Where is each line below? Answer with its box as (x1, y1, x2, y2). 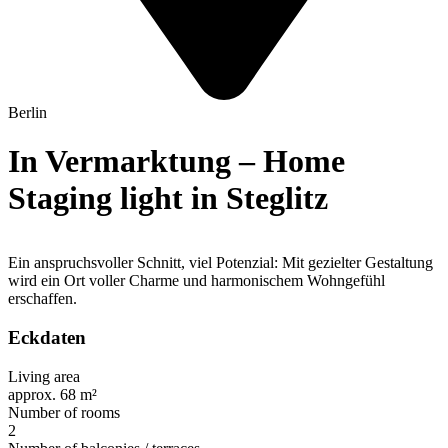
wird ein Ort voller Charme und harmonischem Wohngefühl (8, 272, 385, 290)
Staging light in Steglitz (8, 179, 328, 216)
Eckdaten (8, 327, 86, 349)
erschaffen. (8, 290, 77, 308)
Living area (8, 367, 80, 385)
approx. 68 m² (8, 385, 97, 403)
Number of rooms (8, 403, 120, 421)
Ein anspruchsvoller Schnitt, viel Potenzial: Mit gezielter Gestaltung (8, 254, 433, 272)
